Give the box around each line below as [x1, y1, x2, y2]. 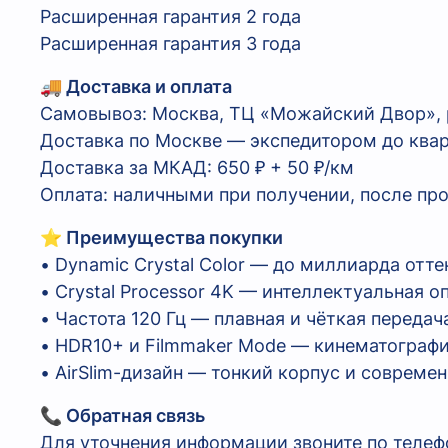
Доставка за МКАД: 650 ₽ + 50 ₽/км [40, 157, 354, 179]
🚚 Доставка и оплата [40, 76, 232, 98]
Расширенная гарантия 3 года [40, 33, 301, 55]
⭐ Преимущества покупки [40, 227, 283, 249]
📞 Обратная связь [40, 405, 205, 427]
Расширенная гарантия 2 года [40, 6, 301, 28]
